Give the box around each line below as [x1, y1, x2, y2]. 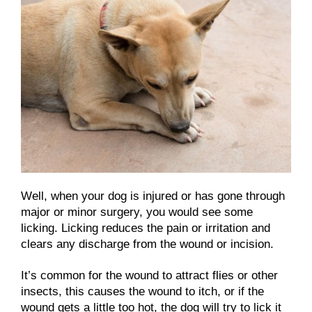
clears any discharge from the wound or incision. [21, 237, 277, 251]
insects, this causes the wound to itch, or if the [21, 285, 264, 299]
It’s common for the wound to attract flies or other [21, 269, 278, 283]
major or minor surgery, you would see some [21, 205, 253, 219]
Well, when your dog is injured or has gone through [21, 189, 285, 203]
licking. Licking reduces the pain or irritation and [21, 221, 270, 235]
